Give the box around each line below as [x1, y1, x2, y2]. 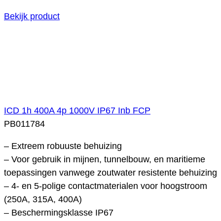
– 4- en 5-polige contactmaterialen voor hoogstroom [4, 181, 207, 191]
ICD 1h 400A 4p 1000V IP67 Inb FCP [4, 105, 150, 115]
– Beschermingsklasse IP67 [4, 207, 113, 218]
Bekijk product [4, 11, 60, 21]
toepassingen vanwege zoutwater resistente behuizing [4, 167, 217, 178]
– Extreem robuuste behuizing [4, 141, 122, 151]
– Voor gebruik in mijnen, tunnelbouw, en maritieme [4, 154, 205, 164]
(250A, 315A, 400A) [4, 194, 82, 204]
